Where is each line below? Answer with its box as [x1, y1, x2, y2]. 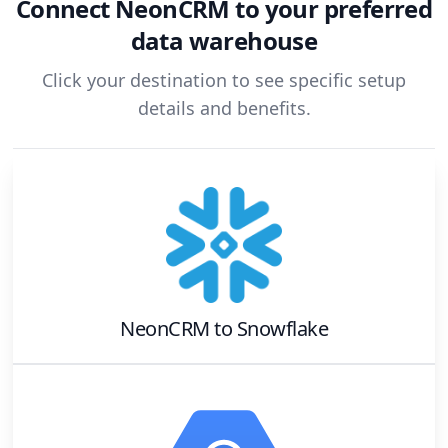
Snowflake [236, 315, 328, 343]
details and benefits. [137, 96, 311, 121]
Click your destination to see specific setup [42, 68, 406, 93]
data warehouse [130, 23, 318, 57]
